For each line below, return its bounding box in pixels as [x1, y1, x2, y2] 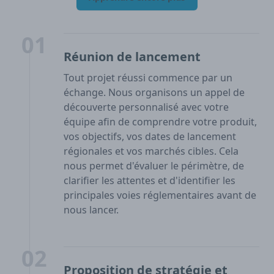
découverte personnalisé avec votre [64, 100, 229, 114]
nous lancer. [64, 203, 119, 217]
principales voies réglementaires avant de [64, 188, 256, 202]
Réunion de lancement [64, 48, 201, 65]
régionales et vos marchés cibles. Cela [64, 144, 239, 158]
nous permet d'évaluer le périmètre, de [64, 159, 244, 173]
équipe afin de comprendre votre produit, [64, 115, 257, 129]
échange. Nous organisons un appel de [64, 86, 245, 100]
